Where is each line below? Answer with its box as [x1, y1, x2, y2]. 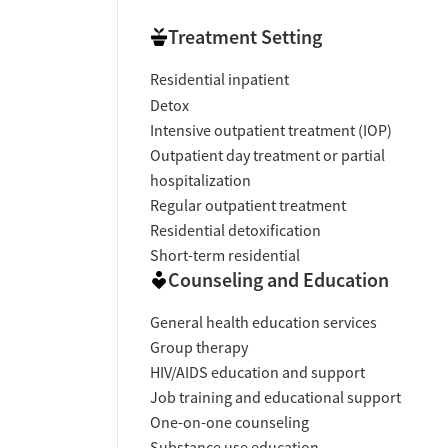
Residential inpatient [150, 70, 289, 91]
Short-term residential [150, 245, 300, 266]
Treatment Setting [168, 23, 322, 50]
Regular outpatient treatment [150, 195, 346, 216]
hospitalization [150, 170, 251, 191]
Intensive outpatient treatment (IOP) [150, 120, 392, 141]
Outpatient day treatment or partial [150, 145, 385, 166]
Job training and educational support [150, 387, 401, 408]
